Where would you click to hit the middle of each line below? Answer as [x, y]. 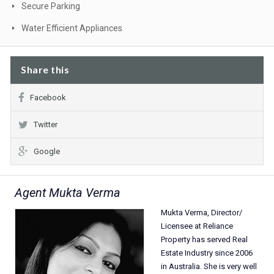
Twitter [46, 124]
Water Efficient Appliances [72, 28]
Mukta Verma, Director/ [202, 213]
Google [47, 151]
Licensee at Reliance [197, 226]
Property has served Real [204, 239]
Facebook [48, 98]
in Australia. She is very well [209, 266]
